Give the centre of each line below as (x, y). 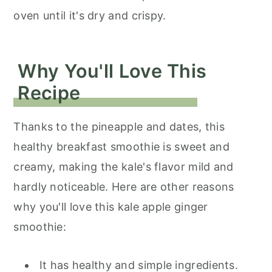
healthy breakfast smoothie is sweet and (122, 147)
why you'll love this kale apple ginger (111, 207)
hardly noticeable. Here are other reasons (124, 187)
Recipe (49, 93)
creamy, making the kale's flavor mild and (124, 167)
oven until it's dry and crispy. (91, 15)
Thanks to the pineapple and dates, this (119, 127)
